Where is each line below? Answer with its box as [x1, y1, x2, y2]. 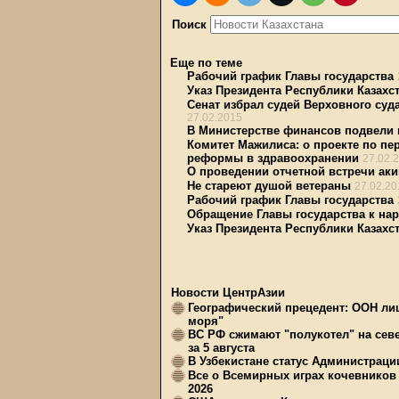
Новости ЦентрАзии [171, 286, 285, 299]
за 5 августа [188, 341, 255, 354]
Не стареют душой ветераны [187, 179, 351, 192]
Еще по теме [170, 56, 242, 69]
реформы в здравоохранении [187, 151, 359, 165]
